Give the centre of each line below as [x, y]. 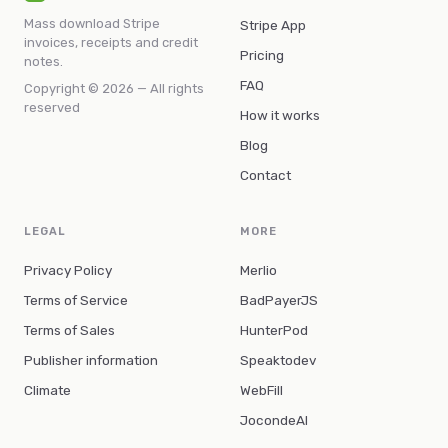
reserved [52, 107]
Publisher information [91, 360]
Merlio [258, 270]
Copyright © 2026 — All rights [114, 88]
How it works [280, 115]
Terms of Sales [69, 330]
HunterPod [274, 330]
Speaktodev [278, 360]
